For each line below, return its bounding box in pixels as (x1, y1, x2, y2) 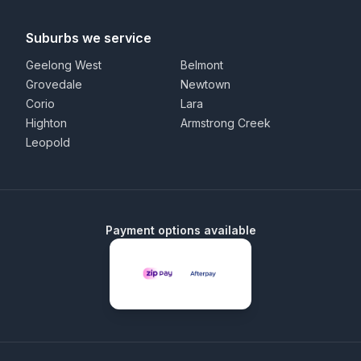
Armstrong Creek (180, 116, 271, 130)
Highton (26, 116, 67, 130)
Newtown (180, 77, 230, 91)
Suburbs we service (26, 30, 151, 46)
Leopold (26, 135, 70, 149)
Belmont (180, 58, 223, 72)
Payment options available (105, 223, 256, 237)
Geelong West (26, 58, 102, 72)
